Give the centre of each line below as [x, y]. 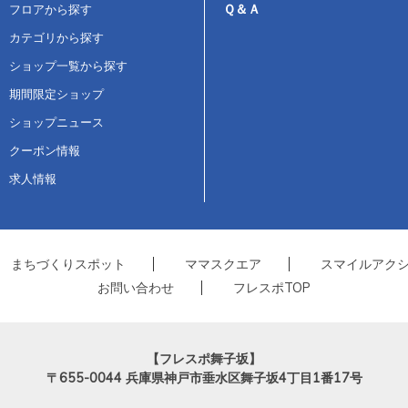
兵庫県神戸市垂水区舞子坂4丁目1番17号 [244, 377]
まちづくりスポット [68, 264]
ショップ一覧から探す [68, 65]
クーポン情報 [44, 150]
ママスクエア [223, 264]
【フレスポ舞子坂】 [204, 358]
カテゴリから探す [56, 37]
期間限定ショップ [56, 93]
